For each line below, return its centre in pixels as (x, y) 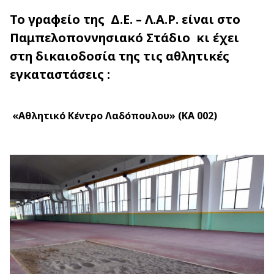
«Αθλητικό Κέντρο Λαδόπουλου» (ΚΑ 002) (113, 116)
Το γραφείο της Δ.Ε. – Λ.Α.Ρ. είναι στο (125, 19)
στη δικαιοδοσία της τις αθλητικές (120, 56)
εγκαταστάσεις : (60, 74)
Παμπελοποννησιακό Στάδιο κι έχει (124, 38)
